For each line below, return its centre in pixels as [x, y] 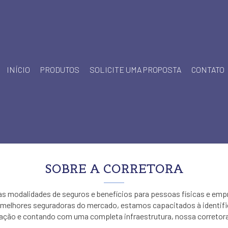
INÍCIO [18, 69]
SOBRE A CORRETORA [114, 169]
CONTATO [208, 69]
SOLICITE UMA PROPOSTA [135, 69]
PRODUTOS [60, 69]
